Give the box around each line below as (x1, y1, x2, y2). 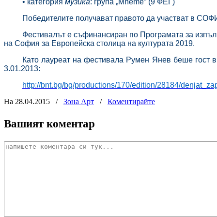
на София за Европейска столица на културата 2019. (4, 39, 195, 47)
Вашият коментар (4, 117, 95, 130)
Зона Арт (63, 97, 94, 106)
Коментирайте (108, 97, 155, 106)
